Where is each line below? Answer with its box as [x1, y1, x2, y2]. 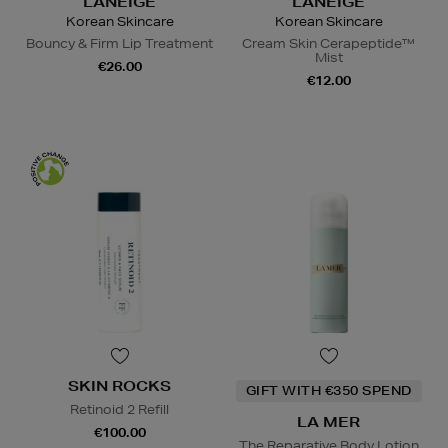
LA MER [297, 413, 360, 432]
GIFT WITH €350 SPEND [245, 382, 412, 400]
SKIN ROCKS [68, 377, 171, 396]
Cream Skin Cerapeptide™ [242, 34, 415, 52]
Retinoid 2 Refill [70, 401, 169, 419]
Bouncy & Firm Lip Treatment [26, 34, 213, 52]
